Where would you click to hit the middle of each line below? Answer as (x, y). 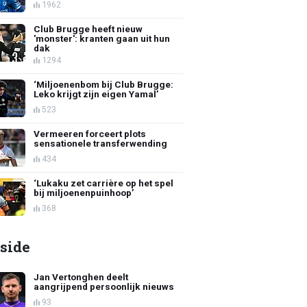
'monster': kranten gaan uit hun (102, 38)
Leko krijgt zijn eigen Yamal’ (97, 94)
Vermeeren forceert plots (90, 133)
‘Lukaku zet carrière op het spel (104, 183)
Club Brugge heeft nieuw (88, 28)
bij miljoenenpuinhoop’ (84, 192)
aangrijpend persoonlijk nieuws (104, 286)
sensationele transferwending (101, 143)
